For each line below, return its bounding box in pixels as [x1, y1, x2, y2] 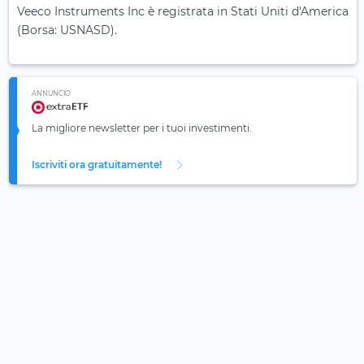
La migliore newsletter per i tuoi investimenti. [32, 122, 252, 135]
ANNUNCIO [32, 89, 71, 98]
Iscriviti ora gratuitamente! [32, 158, 162, 171]
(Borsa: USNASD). [17, 23, 117, 38]
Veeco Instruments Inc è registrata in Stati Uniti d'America [17, 4, 349, 19]
